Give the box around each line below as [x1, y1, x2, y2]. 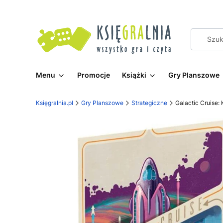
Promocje [77, 71, 110, 79]
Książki [122, 71, 146, 79]
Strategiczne [131, 99, 167, 107]
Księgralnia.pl [36, 99, 73, 107]
